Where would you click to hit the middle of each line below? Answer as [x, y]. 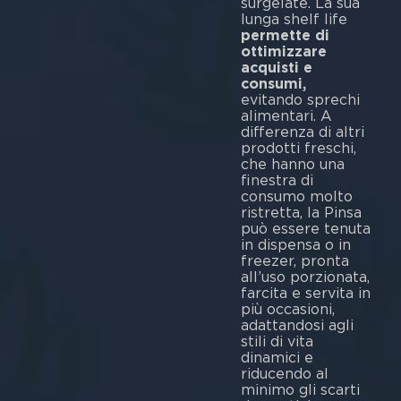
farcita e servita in [305, 294]
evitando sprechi [300, 100]
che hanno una [292, 165]
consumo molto [296, 197]
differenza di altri [302, 132]
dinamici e [277, 358]
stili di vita [277, 342]
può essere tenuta [305, 229]
